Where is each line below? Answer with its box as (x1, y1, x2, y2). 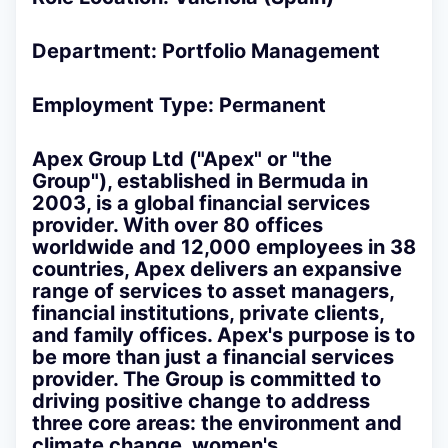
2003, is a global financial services (32, 191, 370, 215)
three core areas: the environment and (32, 411, 402, 435)
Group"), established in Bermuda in (32, 169, 368, 193)
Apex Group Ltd (32, 147, 184, 171)
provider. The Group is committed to (32, 367, 381, 391)
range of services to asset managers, (32, 279, 394, 303)
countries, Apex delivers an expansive (32, 257, 402, 281)
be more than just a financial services (32, 345, 394, 369)
